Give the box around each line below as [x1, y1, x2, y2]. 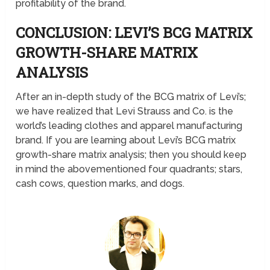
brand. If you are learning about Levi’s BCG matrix [16, 134, 236, 146]
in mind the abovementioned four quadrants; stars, [16, 163, 243, 175]
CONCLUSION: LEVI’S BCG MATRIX [16, 23, 253, 43]
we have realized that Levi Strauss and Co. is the [16, 105, 234, 118]
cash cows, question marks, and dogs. [16, 178, 185, 190]
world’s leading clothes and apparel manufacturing [16, 120, 243, 132]
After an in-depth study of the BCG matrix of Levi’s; [16, 91, 246, 103]
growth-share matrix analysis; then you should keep [16, 149, 247, 161]
